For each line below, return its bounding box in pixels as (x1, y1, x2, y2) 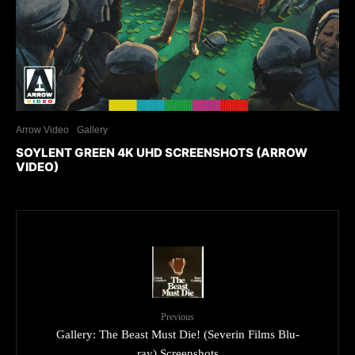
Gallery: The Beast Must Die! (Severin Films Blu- (55, 328, 300, 342)
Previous (161, 311, 194, 323)
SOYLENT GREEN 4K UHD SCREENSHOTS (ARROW (16, 145, 307, 161)
